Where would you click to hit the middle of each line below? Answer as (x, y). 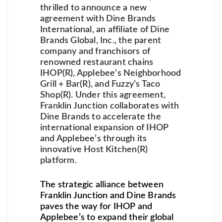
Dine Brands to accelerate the (101, 117)
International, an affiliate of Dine (105, 29)
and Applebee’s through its (94, 139)
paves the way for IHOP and (96, 206)
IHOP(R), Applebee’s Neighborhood (111, 73)
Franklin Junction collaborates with (110, 106)
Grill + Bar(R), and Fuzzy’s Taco (100, 84)
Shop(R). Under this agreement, (103, 95)
